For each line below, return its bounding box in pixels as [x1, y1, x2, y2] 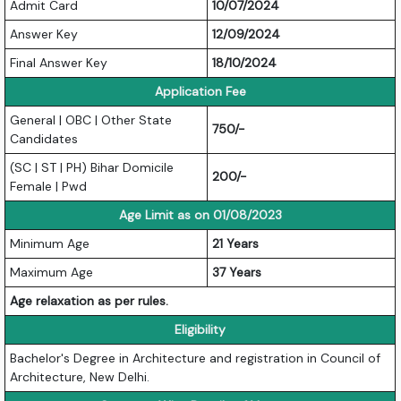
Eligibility [175, 321, 226, 338]
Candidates [10, 131, 79, 148]
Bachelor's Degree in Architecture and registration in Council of [10, 350, 381, 367]
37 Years [212, 264, 262, 281]
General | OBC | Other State [10, 112, 173, 129]
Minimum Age [10, 235, 90, 252]
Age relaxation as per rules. [10, 293, 169, 310]
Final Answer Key [10, 55, 108, 72]
